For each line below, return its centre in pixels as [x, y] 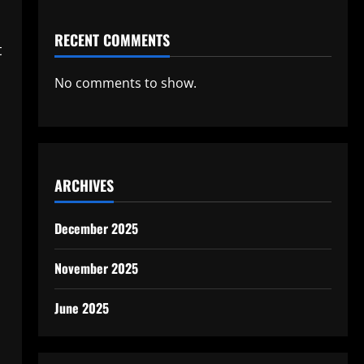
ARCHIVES [84, 185]
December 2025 [96, 228]
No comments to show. [125, 83]
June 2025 [81, 308]
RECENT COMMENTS [112, 40]
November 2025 [96, 268]
